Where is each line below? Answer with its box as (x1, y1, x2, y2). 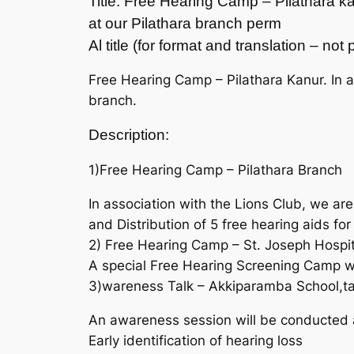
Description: (88, 126, 169, 144)
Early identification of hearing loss (88, 332, 303, 348)
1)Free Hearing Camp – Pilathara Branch (88, 162, 342, 179)
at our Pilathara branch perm (88, 14, 281, 32)
